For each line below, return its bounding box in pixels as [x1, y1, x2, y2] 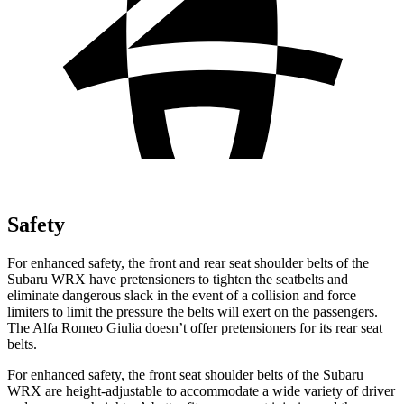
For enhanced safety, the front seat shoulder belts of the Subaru [7, 366, 363, 382]
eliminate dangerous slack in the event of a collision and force [7, 287, 356, 303]
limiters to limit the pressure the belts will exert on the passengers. [7, 303, 378, 319]
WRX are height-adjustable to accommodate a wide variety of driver [7, 382, 395, 399]
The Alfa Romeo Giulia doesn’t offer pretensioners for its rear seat [7, 319, 382, 335]
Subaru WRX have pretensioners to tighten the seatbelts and [7, 271, 348, 287]
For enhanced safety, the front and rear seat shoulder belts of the [7, 254, 369, 271]
